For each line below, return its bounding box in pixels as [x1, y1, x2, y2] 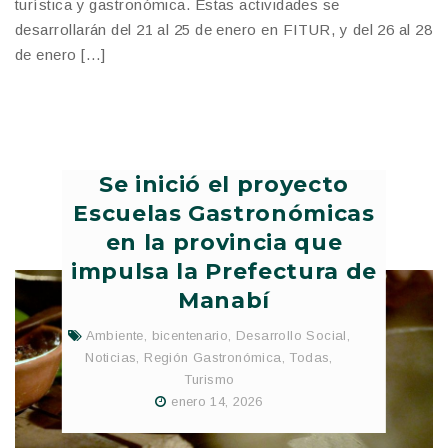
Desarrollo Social [236, 327, 347, 343]
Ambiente [85, 327, 144, 343]
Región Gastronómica [144, 349, 282, 365]
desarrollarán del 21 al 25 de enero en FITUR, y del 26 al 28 [15, 20, 433, 38]
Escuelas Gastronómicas [73, 199, 375, 227]
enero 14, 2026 [171, 394, 263, 410]
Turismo [183, 371, 235, 387]
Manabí [178, 286, 270, 314]
